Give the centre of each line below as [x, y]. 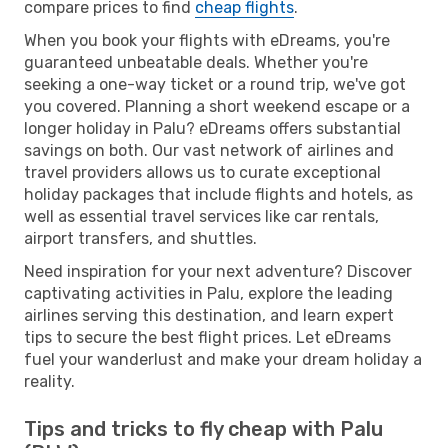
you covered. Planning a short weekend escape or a [217, 106]
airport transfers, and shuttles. [140, 238]
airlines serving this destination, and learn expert [209, 315]
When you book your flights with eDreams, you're [207, 40]
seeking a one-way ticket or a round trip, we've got [215, 84]
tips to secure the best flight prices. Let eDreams [207, 337]
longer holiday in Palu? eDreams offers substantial [212, 128]
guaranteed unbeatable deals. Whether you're [196, 62]
